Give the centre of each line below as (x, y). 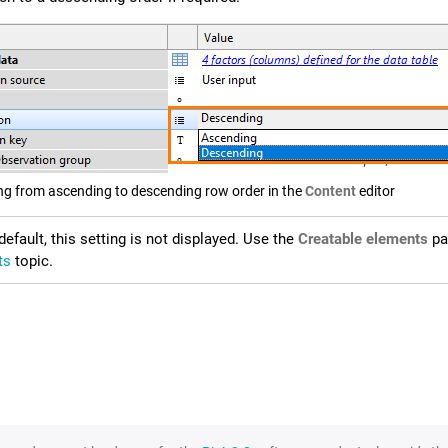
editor (375, 190)
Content (330, 190)
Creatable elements (363, 239)
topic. (32, 261)
